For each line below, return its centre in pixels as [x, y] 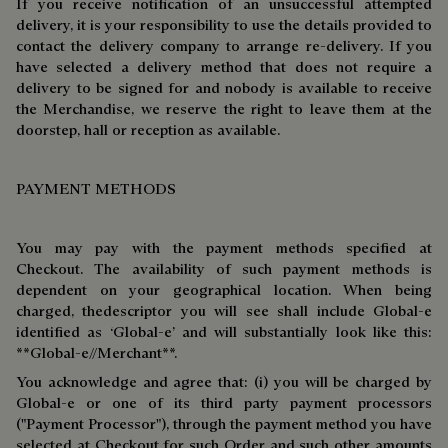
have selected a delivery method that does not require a [224, 66]
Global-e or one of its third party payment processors [224, 402]
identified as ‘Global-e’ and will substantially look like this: [224, 331]
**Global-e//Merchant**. [96, 352]
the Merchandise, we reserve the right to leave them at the [224, 108]
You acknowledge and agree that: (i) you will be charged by [224, 381]
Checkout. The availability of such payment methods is [224, 268]
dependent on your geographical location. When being [224, 289]
